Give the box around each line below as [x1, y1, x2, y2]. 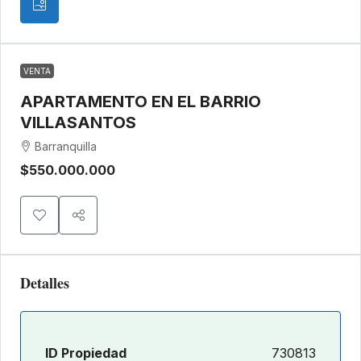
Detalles [20, 272, 69, 294]
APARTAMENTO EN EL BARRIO [20, 92, 261, 112]
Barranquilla [35, 139, 97, 154]
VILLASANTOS [20, 113, 136, 133]
